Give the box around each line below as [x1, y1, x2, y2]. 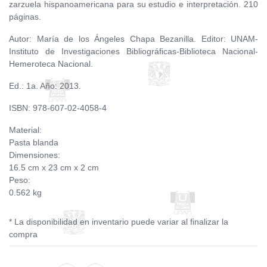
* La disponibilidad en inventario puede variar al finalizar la [9, 217, 228, 226]
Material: [9, 125, 42, 135]
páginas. [9, 12, 41, 21]
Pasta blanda [9, 138, 58, 147]
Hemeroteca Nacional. [9, 59, 93, 69]
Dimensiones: [9, 150, 60, 160]
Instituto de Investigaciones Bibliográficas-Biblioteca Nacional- [9, 46, 258, 56]
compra [9, 229, 38, 239]
